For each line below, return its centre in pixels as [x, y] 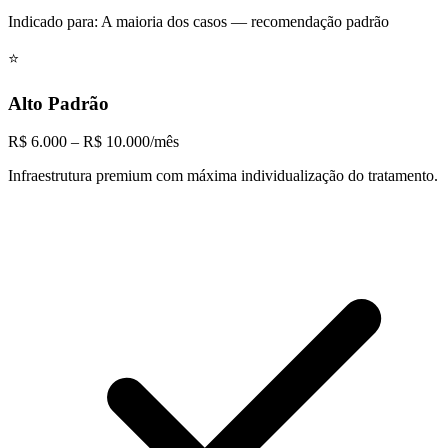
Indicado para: [54, 21]
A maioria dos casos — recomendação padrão [245, 21]
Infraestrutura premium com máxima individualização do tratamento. [223, 176]
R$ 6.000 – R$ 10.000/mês [93, 142]
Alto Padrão [58, 103]
